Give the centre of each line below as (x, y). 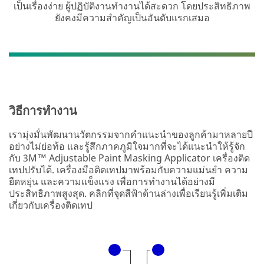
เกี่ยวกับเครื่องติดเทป (51, 205)
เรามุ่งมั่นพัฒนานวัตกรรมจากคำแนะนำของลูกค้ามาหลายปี (131, 134)
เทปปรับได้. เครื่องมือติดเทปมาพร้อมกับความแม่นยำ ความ (128, 169)
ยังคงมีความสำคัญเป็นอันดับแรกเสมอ (132, 18)
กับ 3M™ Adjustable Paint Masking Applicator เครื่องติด (129, 158)
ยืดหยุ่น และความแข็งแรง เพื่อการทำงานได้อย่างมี (112, 181)
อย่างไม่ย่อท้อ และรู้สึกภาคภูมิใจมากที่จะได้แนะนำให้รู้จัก (127, 146)
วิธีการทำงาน (43, 110)
